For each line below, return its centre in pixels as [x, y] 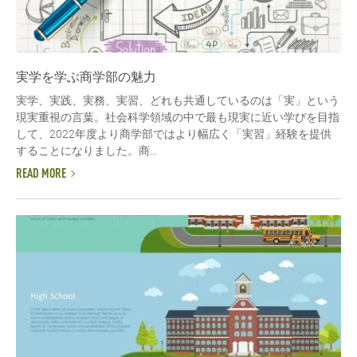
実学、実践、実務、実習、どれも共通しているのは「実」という [178, 100]
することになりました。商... [86, 150]
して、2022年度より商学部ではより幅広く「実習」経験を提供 [174, 133]
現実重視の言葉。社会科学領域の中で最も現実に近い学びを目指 [178, 117]
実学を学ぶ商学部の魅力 [86, 76]
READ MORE [41, 175]
